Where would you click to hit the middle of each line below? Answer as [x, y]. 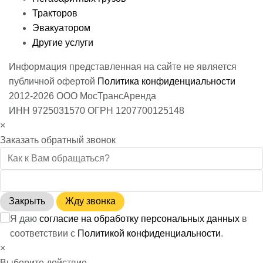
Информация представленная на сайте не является [123, 67]
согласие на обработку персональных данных [139, 219]
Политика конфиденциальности [166, 82]
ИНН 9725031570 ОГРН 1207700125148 [97, 111]
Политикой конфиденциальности [149, 234]
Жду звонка [90, 201]
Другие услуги [63, 43]
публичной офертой [52, 82]
